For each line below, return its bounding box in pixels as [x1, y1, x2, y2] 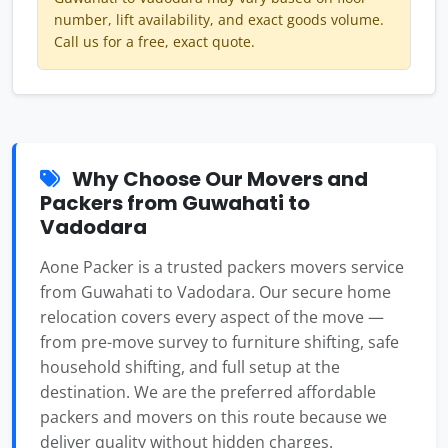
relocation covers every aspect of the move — [40, 306, 384, 329]
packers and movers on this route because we [40, 406, 387, 429]
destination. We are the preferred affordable [40, 381, 376, 404]
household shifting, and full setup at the [40, 356, 340, 379]
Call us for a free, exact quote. [54, 32, 255, 52]
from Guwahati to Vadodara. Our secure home [40, 281, 391, 304]
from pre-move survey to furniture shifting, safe [40, 331, 399, 354]
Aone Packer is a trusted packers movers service [40, 256, 404, 279]
